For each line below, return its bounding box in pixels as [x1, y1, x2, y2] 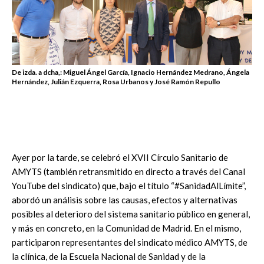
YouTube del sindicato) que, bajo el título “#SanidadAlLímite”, [12, 180, 246, 191]
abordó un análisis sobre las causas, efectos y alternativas [12, 194, 237, 205]
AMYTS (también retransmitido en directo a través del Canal [12, 166, 245, 177]
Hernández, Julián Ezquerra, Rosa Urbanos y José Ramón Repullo [12, 77, 220, 86]
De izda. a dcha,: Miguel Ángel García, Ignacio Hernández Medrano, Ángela [12, 67, 249, 77]
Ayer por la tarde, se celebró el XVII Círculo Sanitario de [12, 151, 228, 163]
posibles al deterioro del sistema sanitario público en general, [12, 208, 250, 219]
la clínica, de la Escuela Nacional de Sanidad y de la [12, 250, 206, 262]
